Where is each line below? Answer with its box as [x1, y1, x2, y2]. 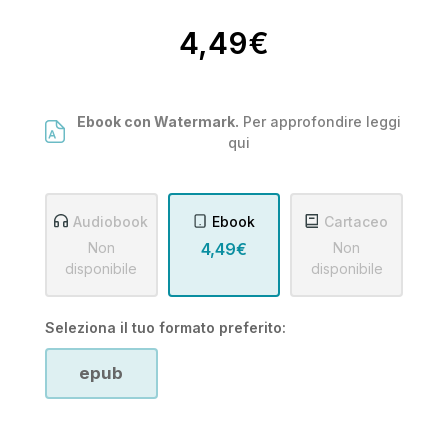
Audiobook [73, 212, 149, 230]
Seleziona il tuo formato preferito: [45, 318, 286, 336]
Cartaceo [324, 212, 389, 230]
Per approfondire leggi [239, 112, 401, 130]
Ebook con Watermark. [77, 112, 239, 130]
